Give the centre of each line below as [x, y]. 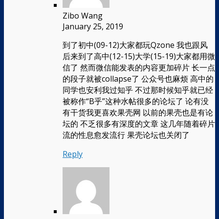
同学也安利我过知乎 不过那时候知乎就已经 [138, 90]
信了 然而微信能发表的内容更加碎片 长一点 [139, 67]
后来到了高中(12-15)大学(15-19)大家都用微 [139, 56]
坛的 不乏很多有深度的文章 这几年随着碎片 [139, 123]
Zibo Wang [83, 15]
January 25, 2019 [93, 26]
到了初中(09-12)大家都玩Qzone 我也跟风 [135, 45]
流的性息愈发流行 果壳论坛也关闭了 [126, 135]
